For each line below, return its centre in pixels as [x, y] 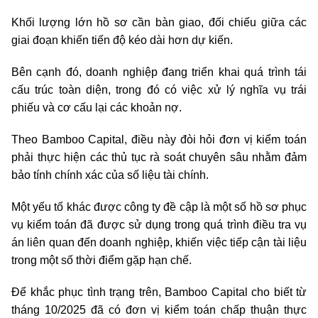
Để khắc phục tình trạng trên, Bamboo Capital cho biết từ [159, 292]
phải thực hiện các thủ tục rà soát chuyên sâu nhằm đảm [159, 157]
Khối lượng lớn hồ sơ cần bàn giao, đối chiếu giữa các [159, 22]
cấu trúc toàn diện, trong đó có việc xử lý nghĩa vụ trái [159, 90]
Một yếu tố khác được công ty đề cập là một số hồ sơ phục [159, 207]
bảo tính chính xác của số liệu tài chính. [110, 175]
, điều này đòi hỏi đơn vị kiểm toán [216, 139]
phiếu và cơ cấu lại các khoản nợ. [98, 108]
